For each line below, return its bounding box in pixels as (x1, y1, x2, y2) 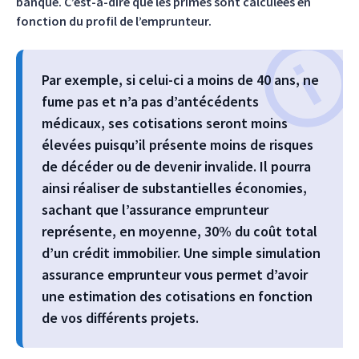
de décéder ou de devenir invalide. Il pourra (42, 157, 311, 175)
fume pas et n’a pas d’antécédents (42, 92, 259, 111)
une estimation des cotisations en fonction (42, 287, 313, 305)
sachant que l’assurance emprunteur (42, 200, 268, 219)
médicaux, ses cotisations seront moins (42, 114, 288, 132)
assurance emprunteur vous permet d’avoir (42, 265, 308, 284)
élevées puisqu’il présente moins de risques (42, 135, 313, 154)
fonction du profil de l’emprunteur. (16, 13, 212, 29)
